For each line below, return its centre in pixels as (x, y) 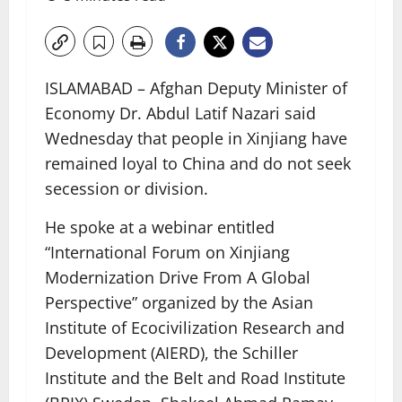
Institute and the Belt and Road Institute (195, 378)
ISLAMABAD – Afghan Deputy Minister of (196, 88)
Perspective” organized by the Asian (179, 302)
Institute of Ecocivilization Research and (195, 328)
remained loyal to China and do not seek (198, 163)
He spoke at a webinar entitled (160, 227)
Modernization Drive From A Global (178, 277)
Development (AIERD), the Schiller (171, 353)
